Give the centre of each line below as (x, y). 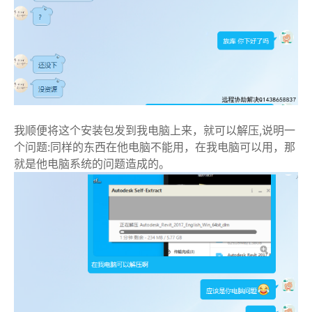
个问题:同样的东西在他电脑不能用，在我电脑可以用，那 (155, 147)
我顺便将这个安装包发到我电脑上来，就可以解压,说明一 (155, 130)
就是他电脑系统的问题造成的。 (92, 163)
